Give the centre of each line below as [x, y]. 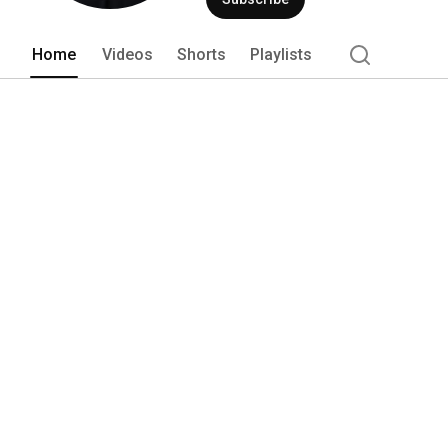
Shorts [201, 54]
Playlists [281, 54]
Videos [127, 54]
